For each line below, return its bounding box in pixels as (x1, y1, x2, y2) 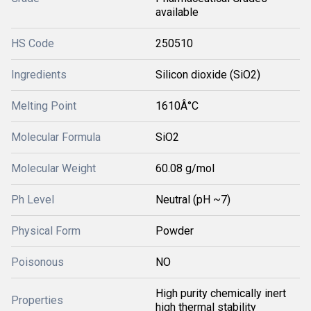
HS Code (11, 36, 54, 50)
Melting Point (11, 99, 76, 112)
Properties (11, 293, 63, 307)
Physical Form (11, 224, 81, 237)
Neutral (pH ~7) (155, 192, 230, 206)
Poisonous (11, 255, 64, 269)
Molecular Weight (11, 161, 96, 175)
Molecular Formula (11, 130, 101, 144)
